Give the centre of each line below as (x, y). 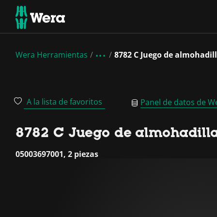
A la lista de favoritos (64, 102)
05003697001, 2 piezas (57, 154)
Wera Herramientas (52, 55)
